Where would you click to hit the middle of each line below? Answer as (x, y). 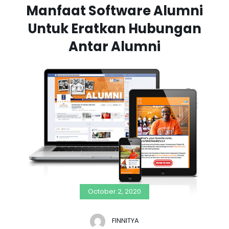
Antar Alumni (114, 47)
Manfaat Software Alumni (114, 11)
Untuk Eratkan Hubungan (114, 29)
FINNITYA (125, 221)
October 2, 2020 (114, 191)
